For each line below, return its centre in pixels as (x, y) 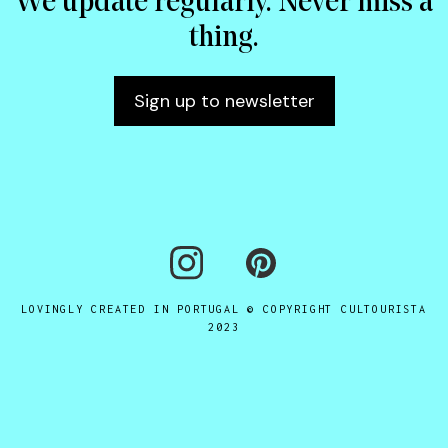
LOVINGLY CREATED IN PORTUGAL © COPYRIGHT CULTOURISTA (224, 308)
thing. (224, 38)
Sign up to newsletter (224, 100)
